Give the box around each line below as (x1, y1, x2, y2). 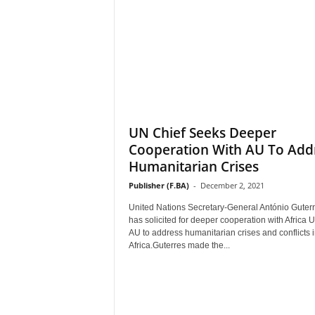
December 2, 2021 (200, 180, 264, 191)
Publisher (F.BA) (128, 180, 189, 191)
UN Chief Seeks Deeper (128, 124, 276, 142)
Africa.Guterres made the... (128, 240, 230, 250)
